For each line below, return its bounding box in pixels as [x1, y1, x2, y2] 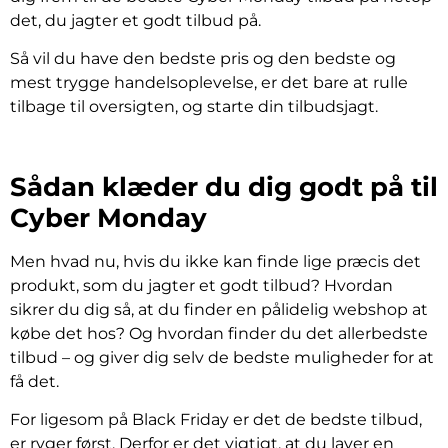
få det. [10, 371, 59, 391]
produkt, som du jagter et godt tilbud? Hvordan [10, 275, 393, 295]
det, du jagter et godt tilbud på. [10, 10, 261, 30]
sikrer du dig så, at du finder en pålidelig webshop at [10, 299, 428, 319]
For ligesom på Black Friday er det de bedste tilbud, [10, 410, 422, 430]
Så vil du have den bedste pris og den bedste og [10, 48, 396, 68]
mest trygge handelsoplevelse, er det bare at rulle [10, 72, 408, 92]
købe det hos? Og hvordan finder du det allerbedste [10, 323, 428, 343]
